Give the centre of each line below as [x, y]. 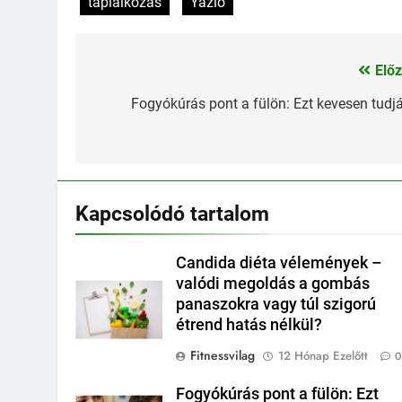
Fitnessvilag [223, 356]
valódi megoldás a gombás [273, 284]
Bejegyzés [142, 76]
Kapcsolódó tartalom [172, 214]
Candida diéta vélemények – [280, 263]
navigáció [139, 108]
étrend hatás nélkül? [249, 325]
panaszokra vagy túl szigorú [276, 305]
